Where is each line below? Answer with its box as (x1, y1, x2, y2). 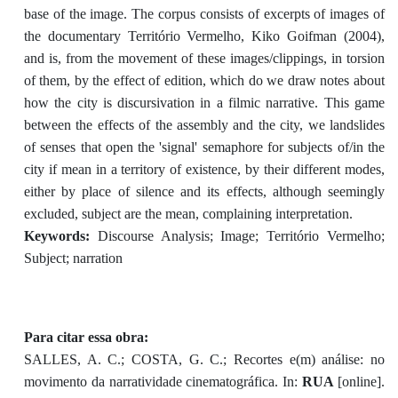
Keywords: (23, 228, 98, 244)
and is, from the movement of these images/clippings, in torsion (23, 51, 385, 67)
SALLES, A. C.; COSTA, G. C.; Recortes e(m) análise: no (23, 352, 385, 368)
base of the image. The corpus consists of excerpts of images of (23, 6, 385, 22)
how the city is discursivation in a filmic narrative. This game (23, 95, 385, 111)
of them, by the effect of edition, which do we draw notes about (23, 73, 385, 89)
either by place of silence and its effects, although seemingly (23, 184, 385, 200)
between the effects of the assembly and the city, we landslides (23, 117, 385, 133)
